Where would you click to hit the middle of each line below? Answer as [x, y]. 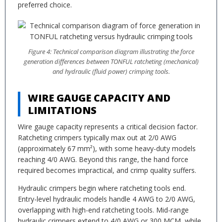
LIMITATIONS [62, 110]
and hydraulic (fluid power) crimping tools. [111, 72]
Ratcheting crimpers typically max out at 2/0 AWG [97, 138]
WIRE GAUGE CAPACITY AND [99, 98]
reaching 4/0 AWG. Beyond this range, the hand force [103, 159]
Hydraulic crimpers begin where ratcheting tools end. [102, 188]
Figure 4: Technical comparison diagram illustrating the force [111, 52]
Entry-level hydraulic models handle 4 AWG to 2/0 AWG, [107, 199]
